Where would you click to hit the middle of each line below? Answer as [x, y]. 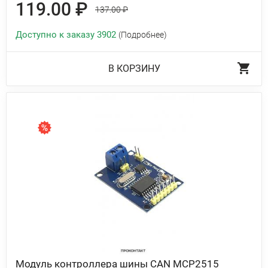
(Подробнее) [143, 35]
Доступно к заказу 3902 [67, 35]
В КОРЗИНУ [134, 68]
